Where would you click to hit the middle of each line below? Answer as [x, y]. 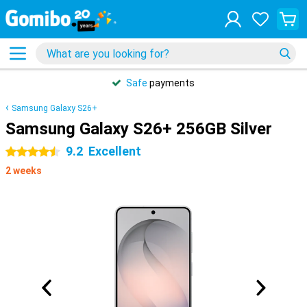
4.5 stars [25, 152]
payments [171, 83]
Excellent [115, 151]
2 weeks [24, 171]
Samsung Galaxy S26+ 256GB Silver [139, 129]
